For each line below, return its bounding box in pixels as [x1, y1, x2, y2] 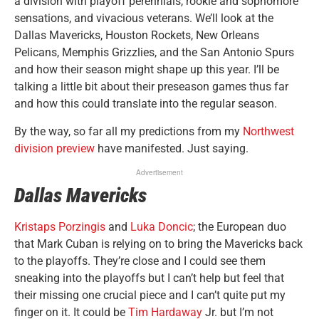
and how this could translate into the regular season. [14, 97, 277, 111]
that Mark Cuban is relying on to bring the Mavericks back [14, 237, 303, 251]
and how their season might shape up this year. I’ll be [14, 63, 279, 77]
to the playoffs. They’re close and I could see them [14, 254, 266, 268]
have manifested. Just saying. [95, 141, 249, 155]
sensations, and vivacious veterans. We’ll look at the [14, 11, 273, 26]
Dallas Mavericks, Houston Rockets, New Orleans [14, 28, 259, 43]
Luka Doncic [130, 220, 193, 234]
